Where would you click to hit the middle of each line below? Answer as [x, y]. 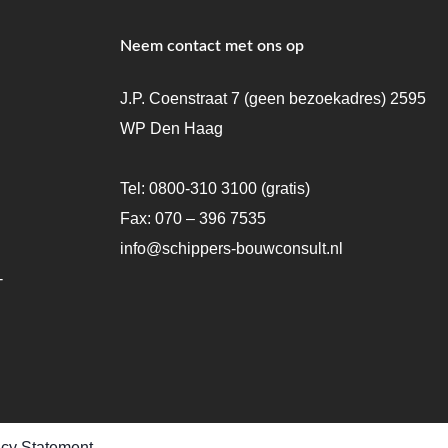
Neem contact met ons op [211, 45]
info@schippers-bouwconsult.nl [231, 248]
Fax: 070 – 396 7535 [192, 218]
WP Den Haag [171, 128]
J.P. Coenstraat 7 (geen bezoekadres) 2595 [272, 98]
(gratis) [283, 188]
